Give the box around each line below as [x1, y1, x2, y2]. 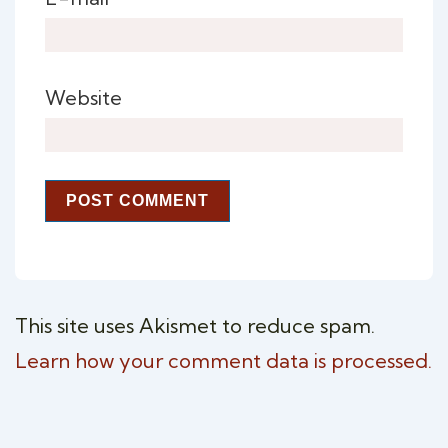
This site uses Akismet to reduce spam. [15, 313, 375, 338]
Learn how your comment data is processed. [15, 348, 432, 373]
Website [45, 85, 122, 110]
